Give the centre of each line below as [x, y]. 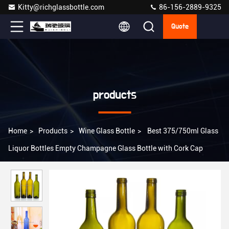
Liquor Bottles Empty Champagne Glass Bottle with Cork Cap [106, 148]
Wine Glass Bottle [107, 131]
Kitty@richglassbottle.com [61, 7]
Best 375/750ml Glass [183, 131]
